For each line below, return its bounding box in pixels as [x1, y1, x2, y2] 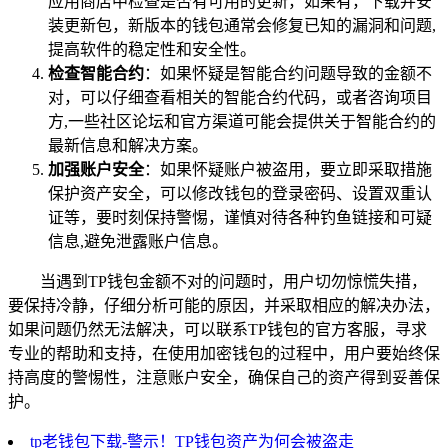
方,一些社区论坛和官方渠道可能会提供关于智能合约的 [48, 112, 436, 130]
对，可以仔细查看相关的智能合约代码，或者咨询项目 [48, 88, 432, 106]
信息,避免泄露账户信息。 [48, 232, 228, 250]
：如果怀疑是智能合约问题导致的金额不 [144, 64, 432, 82]
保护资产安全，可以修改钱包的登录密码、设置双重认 [48, 184, 432, 202]
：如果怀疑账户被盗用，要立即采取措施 [144, 160, 432, 178]
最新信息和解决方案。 [48, 136, 208, 154]
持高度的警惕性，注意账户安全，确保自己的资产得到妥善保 [8, 368, 440, 386]
